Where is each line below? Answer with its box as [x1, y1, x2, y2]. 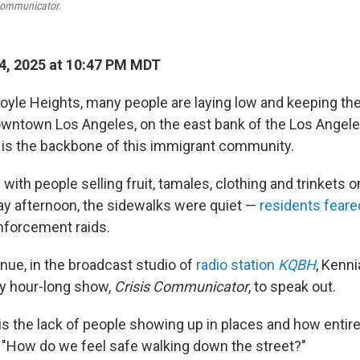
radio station [196, 256, 278, 273]
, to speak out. [248, 278, 336, 295]
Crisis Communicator [114, 278, 248, 295]
